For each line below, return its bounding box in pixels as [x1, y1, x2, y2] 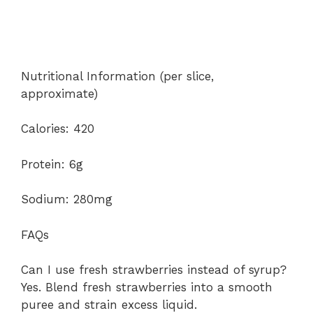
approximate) [21, 86, 98, 101]
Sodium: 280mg [21, 192, 112, 207]
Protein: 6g [21, 156, 83, 171]
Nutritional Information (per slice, [21, 68, 214, 83]
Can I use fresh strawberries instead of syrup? [21, 263, 286, 277]
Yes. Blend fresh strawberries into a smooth [21, 280, 272, 295]
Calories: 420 [21, 122, 94, 136]
